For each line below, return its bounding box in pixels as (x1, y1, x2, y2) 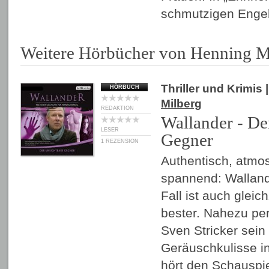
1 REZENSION (101, 138, 139, 144)
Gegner (161, 130, 213, 150)
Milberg (161, 97, 202, 110)
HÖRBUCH (109, 84, 139, 90)
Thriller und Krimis (161, 82, 262, 95)
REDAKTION (101, 105, 134, 111)
